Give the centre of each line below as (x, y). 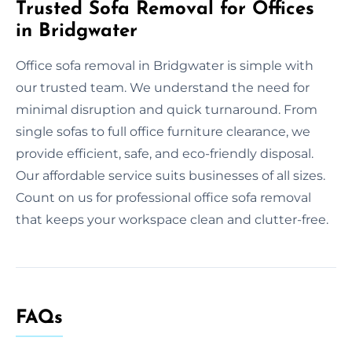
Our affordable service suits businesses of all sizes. (170, 175)
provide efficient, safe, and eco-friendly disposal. (165, 153)
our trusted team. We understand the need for (163, 87)
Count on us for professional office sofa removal (163, 197)
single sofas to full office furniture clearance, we (163, 131)
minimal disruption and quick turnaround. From (167, 109)
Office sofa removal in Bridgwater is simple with (165, 65)
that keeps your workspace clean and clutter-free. (172, 219)
